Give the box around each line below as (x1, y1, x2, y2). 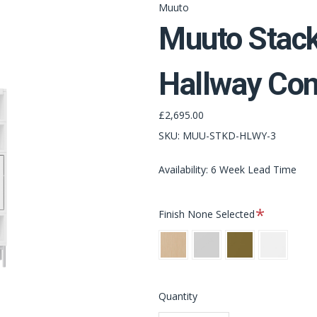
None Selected (188, 207, 258, 221)
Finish (158, 207, 188, 221)
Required (257, 204, 297, 217)
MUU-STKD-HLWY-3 (183, 129, 276, 142)
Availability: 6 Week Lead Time (158, 163, 296, 176)
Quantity (158, 289, 197, 303)
